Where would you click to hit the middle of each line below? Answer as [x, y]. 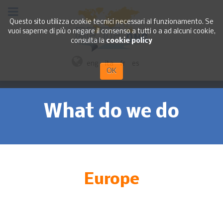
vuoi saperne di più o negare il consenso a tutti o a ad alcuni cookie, [111, 32]
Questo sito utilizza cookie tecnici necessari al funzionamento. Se [111, 22]
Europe [111, 180]
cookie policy [129, 41]
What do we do [111, 112]
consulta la [88, 41]
